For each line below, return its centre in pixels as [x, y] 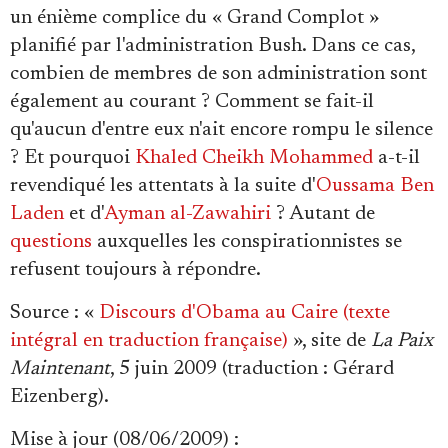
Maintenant [60, 369]
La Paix [402, 341]
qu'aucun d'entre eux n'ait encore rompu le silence [221, 130]
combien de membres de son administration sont [218, 74]
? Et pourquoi [72, 158]
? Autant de [323, 214]
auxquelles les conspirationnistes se [247, 242]
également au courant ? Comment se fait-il [192, 102]
